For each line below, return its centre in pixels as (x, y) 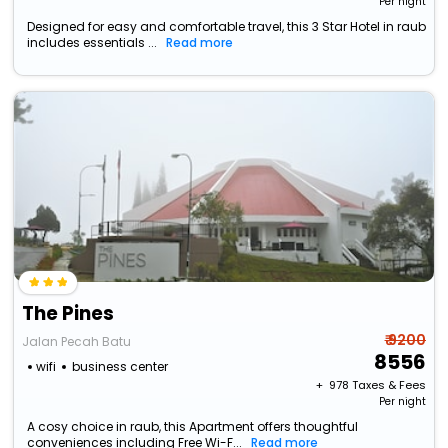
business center (120, 367)
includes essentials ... (92, 43)
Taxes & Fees (388, 385)
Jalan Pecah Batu (77, 342)
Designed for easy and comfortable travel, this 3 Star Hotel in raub (227, 27)
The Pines (68, 314)
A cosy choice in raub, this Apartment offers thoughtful (193, 427)
